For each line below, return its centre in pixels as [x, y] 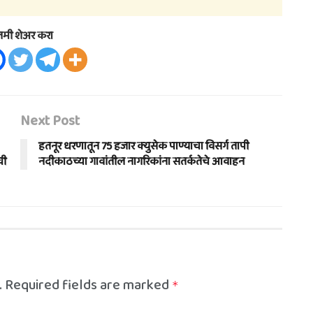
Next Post [50, 121]
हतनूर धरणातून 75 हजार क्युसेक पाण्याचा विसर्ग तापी [144, 146]
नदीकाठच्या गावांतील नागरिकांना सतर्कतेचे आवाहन [141, 162]
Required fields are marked [88, 285]
